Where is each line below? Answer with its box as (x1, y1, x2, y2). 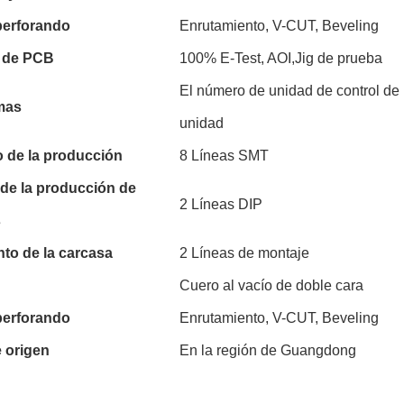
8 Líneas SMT (179, 148, 269, 163)
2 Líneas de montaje (179, 245, 309, 261)
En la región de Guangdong (179, 343, 356, 358)
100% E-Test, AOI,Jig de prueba (179, 50, 382, 66)
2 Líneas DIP (179, 197, 262, 212)
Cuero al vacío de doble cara (179, 278, 363, 293)
